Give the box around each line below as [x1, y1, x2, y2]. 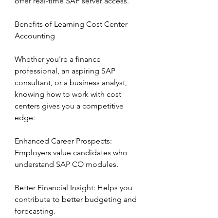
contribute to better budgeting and [15, 195, 137, 204]
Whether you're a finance [15, 54, 101, 64]
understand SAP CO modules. [15, 160, 118, 169]
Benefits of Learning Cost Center [15, 19, 127, 29]
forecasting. [15, 206, 55, 216]
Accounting [15, 31, 55, 40]
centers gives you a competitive [15, 101, 124, 110]
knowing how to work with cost [15, 90, 121, 99]
